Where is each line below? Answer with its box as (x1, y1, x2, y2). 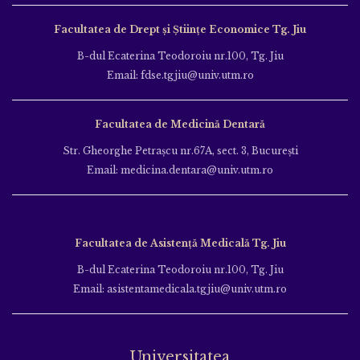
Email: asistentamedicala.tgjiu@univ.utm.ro (73, 282, 287, 295)
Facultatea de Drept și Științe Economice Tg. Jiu (54, 22, 306, 35)
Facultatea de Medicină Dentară (95, 117, 265, 130)
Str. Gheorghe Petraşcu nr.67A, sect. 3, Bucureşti (62, 144, 298, 157)
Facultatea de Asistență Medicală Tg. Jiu (74, 236, 286, 249)
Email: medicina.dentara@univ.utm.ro (87, 163, 273, 176)
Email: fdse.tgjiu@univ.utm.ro (106, 68, 254, 81)
